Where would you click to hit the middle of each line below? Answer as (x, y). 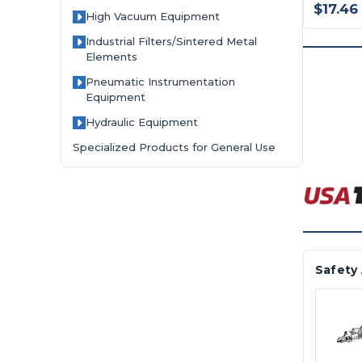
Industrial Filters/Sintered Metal (172, 41)
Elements (112, 56)
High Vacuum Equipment (153, 16)
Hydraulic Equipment (142, 122)
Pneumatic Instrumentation (161, 81)
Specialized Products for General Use (175, 147)
